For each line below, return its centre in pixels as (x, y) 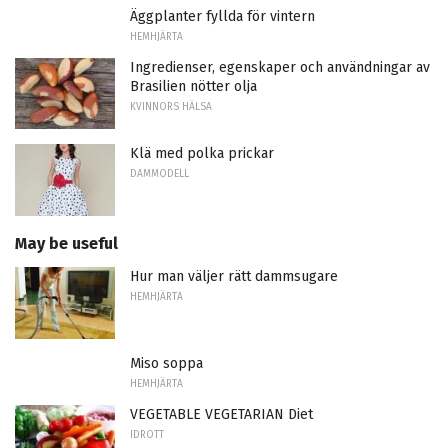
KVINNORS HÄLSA (171, 106)
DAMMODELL (159, 174)
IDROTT (147, 434)
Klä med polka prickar (202, 154)
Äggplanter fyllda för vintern (222, 16)
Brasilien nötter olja (193, 86)
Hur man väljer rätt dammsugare (234, 276)
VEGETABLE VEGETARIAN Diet (221, 414)
